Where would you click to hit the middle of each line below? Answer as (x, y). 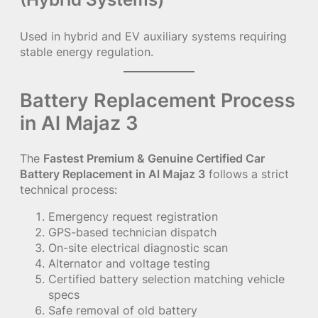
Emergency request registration (133, 217)
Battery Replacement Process (158, 100)
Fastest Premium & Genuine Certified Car (154, 159)
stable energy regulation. (87, 52)
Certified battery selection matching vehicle (166, 279)
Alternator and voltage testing (129, 264)
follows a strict (247, 174)
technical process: (68, 190)
